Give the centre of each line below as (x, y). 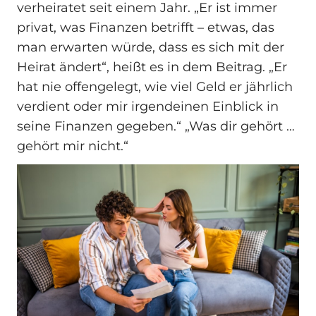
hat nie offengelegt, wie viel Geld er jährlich (155, 87)
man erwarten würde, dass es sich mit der (151, 48)
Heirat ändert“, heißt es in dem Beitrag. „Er (152, 67)
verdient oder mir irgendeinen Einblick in (148, 107)
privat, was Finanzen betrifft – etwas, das (146, 28)
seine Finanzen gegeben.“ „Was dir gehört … (156, 127)
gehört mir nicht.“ (73, 146)
